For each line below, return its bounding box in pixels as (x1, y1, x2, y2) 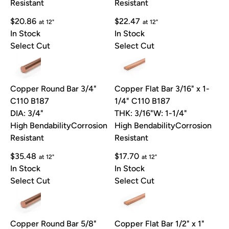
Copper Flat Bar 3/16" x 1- (114, 84, 210, 94)
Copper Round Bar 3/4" (10, 84, 97, 94)
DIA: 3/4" (10, 108, 43, 119)
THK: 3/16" (114, 108, 153, 119)
